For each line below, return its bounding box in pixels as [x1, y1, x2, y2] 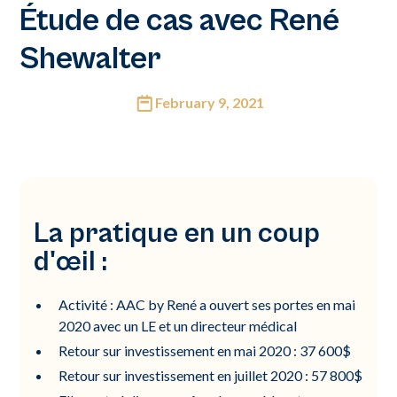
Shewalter [19, 41, 162, 77]
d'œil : [34, 245, 108, 278]
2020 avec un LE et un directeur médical [58, 317, 298, 334]
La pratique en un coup [34, 217, 321, 250]
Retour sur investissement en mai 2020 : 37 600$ [58, 342, 352, 359]
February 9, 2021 [154, 94, 264, 111]
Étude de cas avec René [19, 3, 340, 39]
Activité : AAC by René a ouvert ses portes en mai [58, 296, 356, 313]
